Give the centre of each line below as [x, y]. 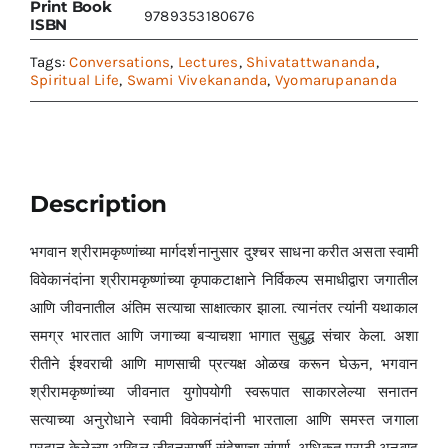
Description [98, 204]
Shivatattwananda [311, 61]
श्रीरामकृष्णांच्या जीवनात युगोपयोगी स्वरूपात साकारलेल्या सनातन [224, 392]
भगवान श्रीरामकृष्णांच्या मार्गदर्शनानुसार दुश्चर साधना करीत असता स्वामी [224, 252]
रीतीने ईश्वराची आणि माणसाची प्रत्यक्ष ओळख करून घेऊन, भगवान [224, 364]
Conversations [120, 61]
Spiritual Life [74, 79]
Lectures [208, 61]
